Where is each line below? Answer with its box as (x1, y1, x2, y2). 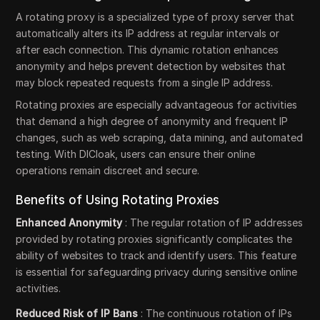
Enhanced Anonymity (16, 216, 126, 229)
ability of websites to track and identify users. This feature (16, 249, 297, 261)
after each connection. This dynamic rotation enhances (16, 44, 279, 56)
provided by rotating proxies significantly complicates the (16, 233, 293, 245)
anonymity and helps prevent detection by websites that (16, 60, 286, 72)
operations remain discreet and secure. (16, 164, 200, 176)
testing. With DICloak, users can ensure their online (16, 148, 256, 160)
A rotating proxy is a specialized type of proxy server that (16, 11, 295, 23)
